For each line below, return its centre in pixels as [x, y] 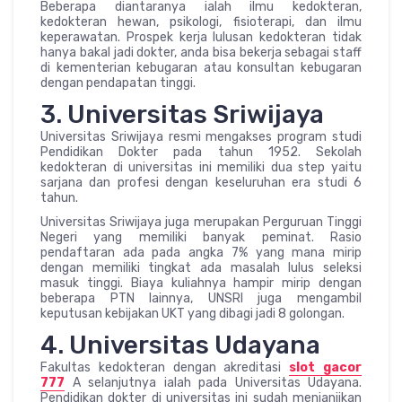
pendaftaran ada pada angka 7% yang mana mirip [201, 253]
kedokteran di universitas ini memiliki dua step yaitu [201, 168]
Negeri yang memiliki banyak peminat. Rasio [201, 238]
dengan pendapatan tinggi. [118, 83]
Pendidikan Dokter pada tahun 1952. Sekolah [201, 153]
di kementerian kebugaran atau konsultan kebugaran [201, 68]
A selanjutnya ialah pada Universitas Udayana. [213, 383]
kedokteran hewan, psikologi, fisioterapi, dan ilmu [201, 22]
